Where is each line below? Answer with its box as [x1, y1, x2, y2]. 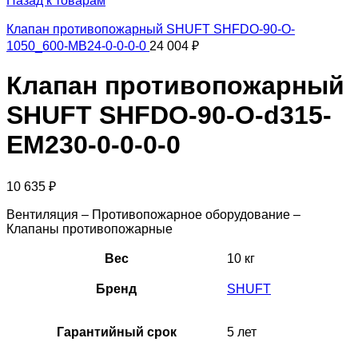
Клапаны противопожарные [6, 221, 173, 236]
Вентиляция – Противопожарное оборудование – [6, 207, 300, 221]
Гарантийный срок [56, 324, 177, 339]
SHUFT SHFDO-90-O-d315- [6, 101, 332, 130]
